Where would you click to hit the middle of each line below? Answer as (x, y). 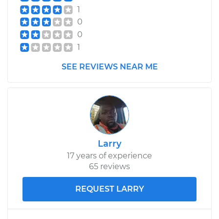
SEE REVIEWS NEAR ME (109, 66)
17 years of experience (109, 155)
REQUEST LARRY (109, 189)
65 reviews (109, 166)
